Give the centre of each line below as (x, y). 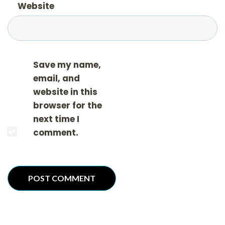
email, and (57, 78)
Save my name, (67, 65)
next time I (56, 119)
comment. (56, 132)
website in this (65, 92)
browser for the (68, 105)
